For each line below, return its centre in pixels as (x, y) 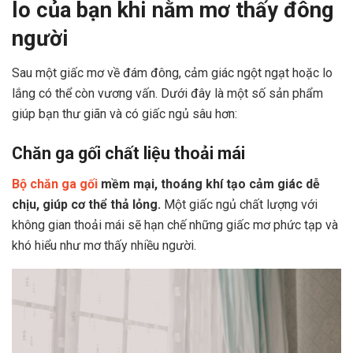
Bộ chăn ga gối (56, 184)
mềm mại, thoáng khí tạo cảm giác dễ (210, 184)
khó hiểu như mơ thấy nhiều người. (104, 245)
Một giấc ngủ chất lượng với (241, 204)
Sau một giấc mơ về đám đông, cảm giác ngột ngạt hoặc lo (172, 73)
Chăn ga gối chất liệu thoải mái (128, 153)
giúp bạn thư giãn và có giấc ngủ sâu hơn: (124, 114)
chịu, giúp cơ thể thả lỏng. (88, 204)
